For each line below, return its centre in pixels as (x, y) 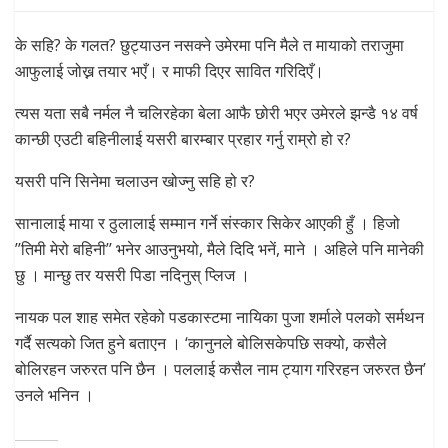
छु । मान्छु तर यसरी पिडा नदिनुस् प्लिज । (132, 274)
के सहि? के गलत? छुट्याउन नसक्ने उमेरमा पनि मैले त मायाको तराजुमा (209, 44)
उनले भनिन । (54, 394)
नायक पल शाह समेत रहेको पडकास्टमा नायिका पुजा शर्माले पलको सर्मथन (219, 316)
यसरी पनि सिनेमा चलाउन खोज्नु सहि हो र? (135, 180)
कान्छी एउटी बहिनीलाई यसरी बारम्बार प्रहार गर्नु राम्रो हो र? (183, 138)
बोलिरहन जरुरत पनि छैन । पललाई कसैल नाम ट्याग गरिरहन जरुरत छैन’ (220, 368)
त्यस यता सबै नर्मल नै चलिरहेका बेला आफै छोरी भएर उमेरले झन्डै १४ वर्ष (216, 112)
